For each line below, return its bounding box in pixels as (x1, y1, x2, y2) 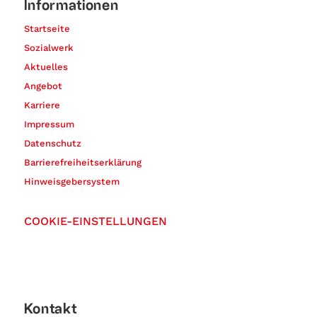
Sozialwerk (23, 42, 74, 53)
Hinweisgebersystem (23, 175, 120, 187)
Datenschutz (23, 137, 81, 149)
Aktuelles (23, 61, 68, 72)
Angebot (23, 80, 62, 91)
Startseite (23, 23, 70, 34)
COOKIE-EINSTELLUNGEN (23, 214, 167, 228)
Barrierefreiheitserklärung (23, 156, 142, 168)
